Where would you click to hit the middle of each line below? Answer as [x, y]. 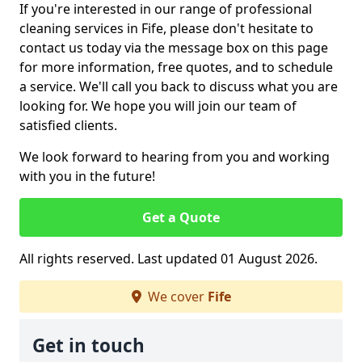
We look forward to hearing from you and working [175, 157]
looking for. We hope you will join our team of [158, 106]
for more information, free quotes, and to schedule [176, 67]
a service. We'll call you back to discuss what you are [179, 86]
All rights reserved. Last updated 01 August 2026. [168, 259]
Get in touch [88, 345]
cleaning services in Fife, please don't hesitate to [166, 28]
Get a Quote [181, 217]
